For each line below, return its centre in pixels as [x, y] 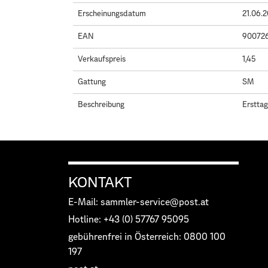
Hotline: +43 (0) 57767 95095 [129, 220]
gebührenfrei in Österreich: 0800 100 [147, 237]
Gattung [92, 82]
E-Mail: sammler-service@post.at [138, 202]
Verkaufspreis [102, 59]
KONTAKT [100, 183]
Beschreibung [101, 105]
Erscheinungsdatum [112, 14]
